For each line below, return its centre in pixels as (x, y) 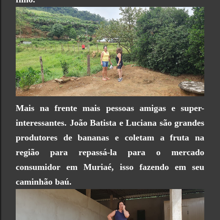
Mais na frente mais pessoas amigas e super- (110, 108)
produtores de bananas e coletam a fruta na (110, 137)
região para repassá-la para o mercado (110, 152)
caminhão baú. (44, 181)
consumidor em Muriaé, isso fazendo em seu (110, 167)
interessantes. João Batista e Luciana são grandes (110, 123)
